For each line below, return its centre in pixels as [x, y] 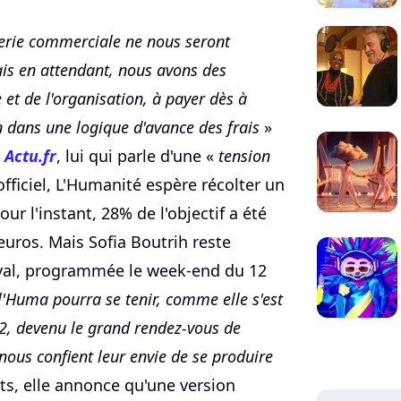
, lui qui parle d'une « [137, 155]
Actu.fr [30, 155]
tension [244, 155]
